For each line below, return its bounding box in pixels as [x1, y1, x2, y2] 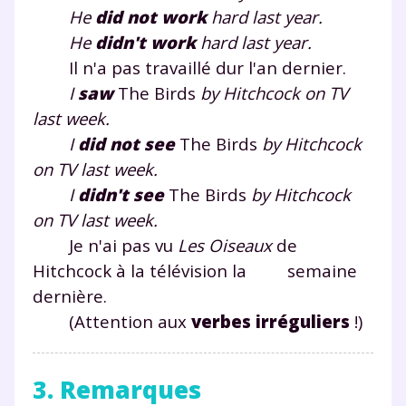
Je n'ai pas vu [33, 233, 178, 256]
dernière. [33, 284, 107, 307]
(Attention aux [33, 309, 191, 333]
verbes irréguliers [191, 309, 350, 333]
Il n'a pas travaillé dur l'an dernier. [33, 55, 346, 79]
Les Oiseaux [178, 233, 272, 256]
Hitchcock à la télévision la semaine [33, 258, 357, 282]
